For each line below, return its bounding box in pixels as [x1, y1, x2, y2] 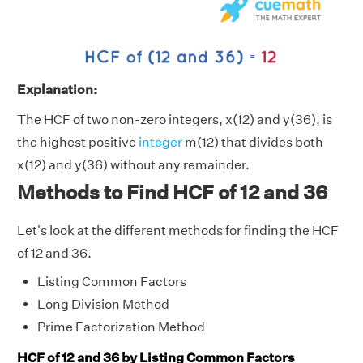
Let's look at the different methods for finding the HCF [17, 223, 339, 239]
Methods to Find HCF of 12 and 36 [17, 181, 327, 204]
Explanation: [17, 82, 97, 98]
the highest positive [17, 135, 139, 151]
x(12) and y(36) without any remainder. [17, 157, 250, 173]
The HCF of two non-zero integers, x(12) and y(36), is [17, 112, 332, 128]
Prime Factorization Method [37, 319, 205, 335]
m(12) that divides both [182, 135, 323, 151]
